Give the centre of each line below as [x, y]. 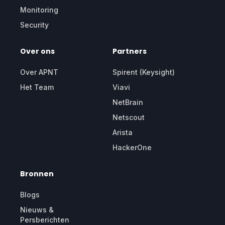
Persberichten [45, 219]
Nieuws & [37, 209]
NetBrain [128, 102]
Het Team [37, 87]
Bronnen [37, 174]
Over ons [37, 51]
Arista [123, 132]
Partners [130, 51]
